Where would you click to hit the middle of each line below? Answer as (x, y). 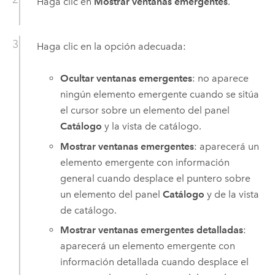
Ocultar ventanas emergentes (126, 79)
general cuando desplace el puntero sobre (156, 178)
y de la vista (232, 194)
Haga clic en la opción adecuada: (111, 46)
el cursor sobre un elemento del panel (145, 110)
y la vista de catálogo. (152, 126)
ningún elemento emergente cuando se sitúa (160, 95)
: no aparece (221, 79)
